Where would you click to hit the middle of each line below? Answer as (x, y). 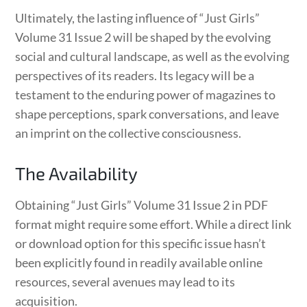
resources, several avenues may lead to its (125, 281)
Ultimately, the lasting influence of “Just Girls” (138, 17)
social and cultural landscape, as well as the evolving (152, 56)
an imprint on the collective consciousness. (128, 133)
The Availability (77, 173)
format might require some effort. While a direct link (153, 224)
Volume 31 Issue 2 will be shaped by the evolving (143, 37)
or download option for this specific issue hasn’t (141, 243)
